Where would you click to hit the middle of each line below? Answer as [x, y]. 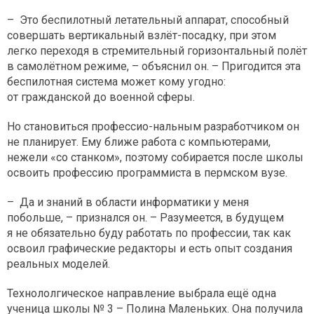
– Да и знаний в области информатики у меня [128, 202]
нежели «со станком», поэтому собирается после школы [155, 157]
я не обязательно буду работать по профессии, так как [149, 233]
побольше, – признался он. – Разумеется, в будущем [145, 217]
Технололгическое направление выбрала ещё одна [142, 293]
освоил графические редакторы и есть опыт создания [150, 248]
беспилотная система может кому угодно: [116, 81]
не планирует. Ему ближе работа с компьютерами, [139, 142]
